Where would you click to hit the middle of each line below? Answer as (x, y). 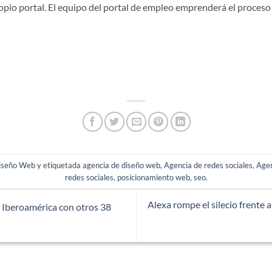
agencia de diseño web (121, 165)
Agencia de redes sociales (208, 165)
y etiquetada (59, 165)
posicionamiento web (153, 177)
